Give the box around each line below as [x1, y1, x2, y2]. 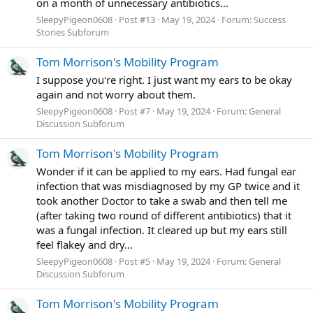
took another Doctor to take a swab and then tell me [36, 193, 287, 208]
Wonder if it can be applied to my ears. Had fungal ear [36, 163, 296, 178]
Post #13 [119, 13, 155, 26]
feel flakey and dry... [36, 237, 133, 252]
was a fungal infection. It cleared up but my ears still [36, 222, 287, 237]
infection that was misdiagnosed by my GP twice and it [36, 178, 300, 193]
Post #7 [119, 104, 150, 117]
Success [254, 13, 286, 26]
